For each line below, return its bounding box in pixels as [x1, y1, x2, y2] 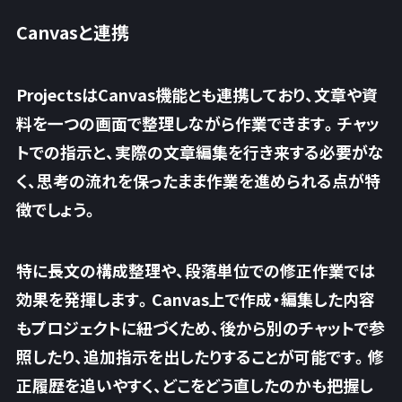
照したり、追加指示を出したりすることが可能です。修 [15, 344, 384, 368]
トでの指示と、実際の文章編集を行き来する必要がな [15, 139, 384, 163]
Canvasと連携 [15, 19, 129, 46]
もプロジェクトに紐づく [15, 315, 179, 339]
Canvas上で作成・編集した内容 [151, 286, 375, 310]
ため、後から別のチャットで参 [179, 315, 385, 339]
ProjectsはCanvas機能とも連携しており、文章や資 [15, 82, 378, 106]
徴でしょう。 [15, 197, 99, 221]
